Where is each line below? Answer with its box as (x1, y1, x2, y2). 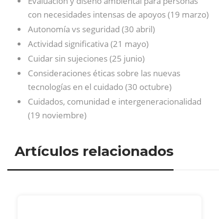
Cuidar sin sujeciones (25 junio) (28, 53, 145, 64)
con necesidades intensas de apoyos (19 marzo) (28, 9, 209, 20)
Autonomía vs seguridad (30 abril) (28, 23, 155, 35)
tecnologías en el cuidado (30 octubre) (28, 81, 172, 92)
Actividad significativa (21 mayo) (28, 38, 149, 49)
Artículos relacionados (15, 142, 174, 159)
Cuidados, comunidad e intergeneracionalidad (28, 96, 201, 107)
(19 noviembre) (28, 109, 87, 121)
